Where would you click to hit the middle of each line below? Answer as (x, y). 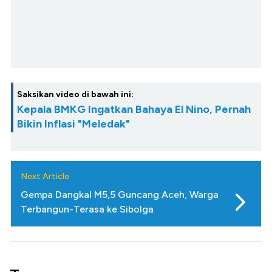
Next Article (45, 176)
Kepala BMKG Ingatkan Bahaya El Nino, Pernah (134, 109)
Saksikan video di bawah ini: (75, 94)
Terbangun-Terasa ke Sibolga (87, 209)
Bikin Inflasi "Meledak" (73, 124)
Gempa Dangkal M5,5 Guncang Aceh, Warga (120, 194)
